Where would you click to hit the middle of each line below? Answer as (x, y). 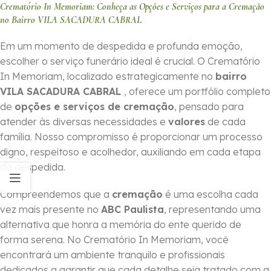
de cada (225, 122)
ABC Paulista (132, 210)
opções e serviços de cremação (94, 107)
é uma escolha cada (211, 194)
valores (187, 122)
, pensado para (209, 107)
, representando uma (212, 210)
